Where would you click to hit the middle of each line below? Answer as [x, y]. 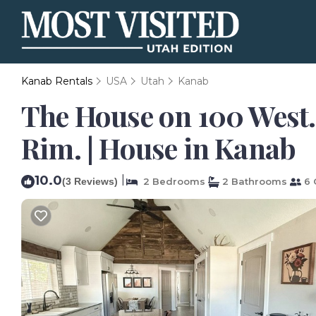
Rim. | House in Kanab [159, 148]
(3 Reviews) [90, 181]
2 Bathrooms [253, 181]
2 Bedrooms [171, 181]
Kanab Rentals [58, 81]
